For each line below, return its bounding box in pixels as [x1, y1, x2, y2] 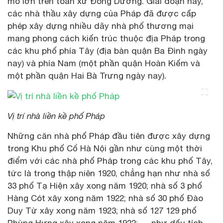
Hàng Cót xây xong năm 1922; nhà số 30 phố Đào [7, 193, 203, 203]
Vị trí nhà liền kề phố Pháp [7, 111, 105, 121]
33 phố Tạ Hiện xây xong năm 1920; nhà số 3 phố [7, 180, 202, 191]
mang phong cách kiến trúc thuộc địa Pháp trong [7, 33, 205, 43]
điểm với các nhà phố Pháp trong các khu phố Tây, [7, 155, 213, 166]
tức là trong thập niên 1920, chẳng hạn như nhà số [7, 168, 210, 178]
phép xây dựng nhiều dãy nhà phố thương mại [7, 20, 194, 31]
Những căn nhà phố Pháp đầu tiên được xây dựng [7, 130, 210, 141]
